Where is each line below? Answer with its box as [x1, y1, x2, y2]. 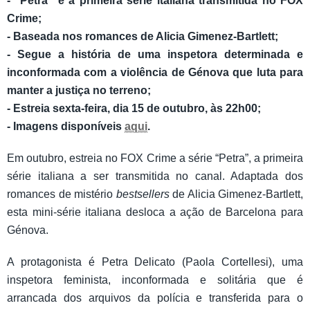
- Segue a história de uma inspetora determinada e [7, 48, 303, 61]
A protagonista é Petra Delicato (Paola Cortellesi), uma [7, 256, 303, 268]
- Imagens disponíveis [7, 120, 125, 133]
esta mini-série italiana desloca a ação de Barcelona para [7, 206, 303, 219]
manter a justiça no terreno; [7, 84, 151, 97]
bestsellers [116, 188, 170, 201]
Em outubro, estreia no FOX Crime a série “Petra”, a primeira [7, 152, 303, 165]
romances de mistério [7, 188, 116, 201]
